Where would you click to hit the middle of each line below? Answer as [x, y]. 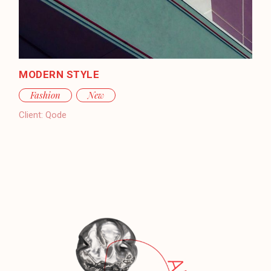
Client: [31, 115]
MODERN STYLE [59, 74]
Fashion [46, 95]
